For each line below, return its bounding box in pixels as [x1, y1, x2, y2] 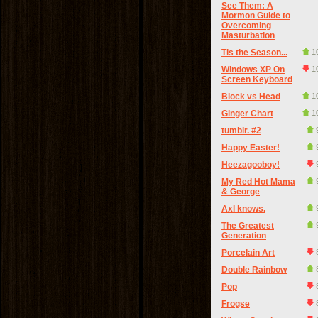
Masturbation [221, 31, 275, 40]
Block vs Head [221, 92, 280, 102]
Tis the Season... [221, 48, 287, 57]
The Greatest [221, 221, 274, 231]
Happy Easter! [221, 143, 280, 153]
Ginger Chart [221, 109, 273, 119]
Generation [221, 231, 266, 241]
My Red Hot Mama [221, 177, 295, 187]
